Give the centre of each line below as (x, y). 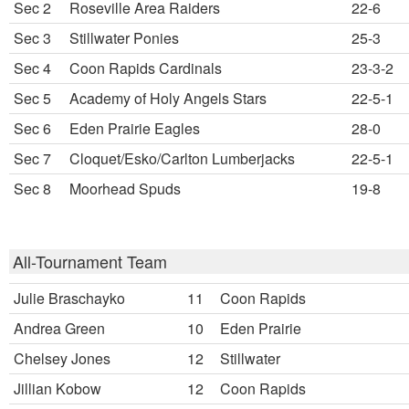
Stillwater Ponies (124, 38)
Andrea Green (59, 328)
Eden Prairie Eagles (135, 128)
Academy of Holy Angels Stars (168, 98)
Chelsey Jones (62, 358)
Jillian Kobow (58, 388)
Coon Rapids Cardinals (146, 68)
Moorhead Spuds (125, 189)
